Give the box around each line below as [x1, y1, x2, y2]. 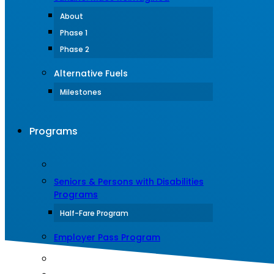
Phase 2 [60, 44, 89, 54]
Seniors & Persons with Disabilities [54, 176, 204, 188]
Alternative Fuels [54, 67, 128, 80]
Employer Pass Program [54, 231, 160, 243]
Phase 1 [60, 28, 87, 38]
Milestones [60, 87, 102, 97]
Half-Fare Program [60, 208, 128, 218]
